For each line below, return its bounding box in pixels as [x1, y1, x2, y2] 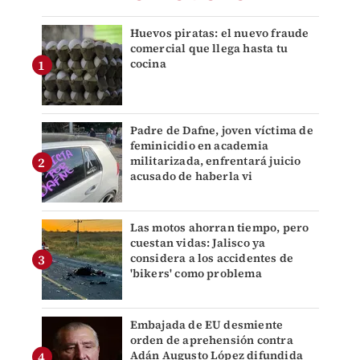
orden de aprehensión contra [129, 332, 293, 349]
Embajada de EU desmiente [129, 317, 284, 333]
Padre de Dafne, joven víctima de [129, 122, 313, 139]
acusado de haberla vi [129, 168, 253, 185]
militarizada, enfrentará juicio [129, 153, 301, 170]
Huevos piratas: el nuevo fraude [129, 25, 309, 42]
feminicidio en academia [129, 137, 269, 154]
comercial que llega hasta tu [129, 40, 288, 57]
